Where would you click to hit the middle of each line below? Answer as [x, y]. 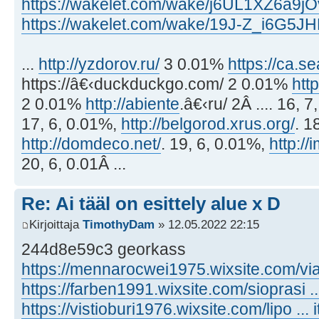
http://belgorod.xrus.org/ [208, 124]
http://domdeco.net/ [91, 143]
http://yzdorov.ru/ [99, 64]
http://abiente [132, 104]
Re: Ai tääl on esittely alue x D [151, 203]
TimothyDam [119, 225]
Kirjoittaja [56, 225]
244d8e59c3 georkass [104, 250]
